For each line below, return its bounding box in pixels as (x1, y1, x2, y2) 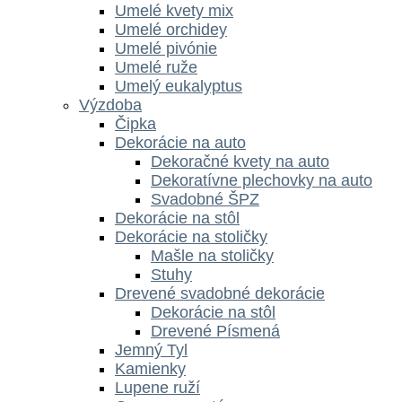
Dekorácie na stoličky (115, 227, 267, 246)
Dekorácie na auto (115, 133, 246, 152)
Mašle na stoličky (151, 246, 274, 265)
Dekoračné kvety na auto (151, 152, 329, 170)
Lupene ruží (115, 378, 200, 397)
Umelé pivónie (115, 39, 217, 57)
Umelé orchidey (115, 20, 227, 39)
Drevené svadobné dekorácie (115, 284, 325, 302)
